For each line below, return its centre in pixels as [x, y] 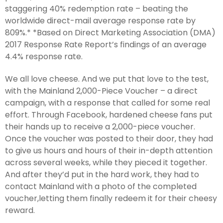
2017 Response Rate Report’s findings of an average [106, 44]
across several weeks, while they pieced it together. [106, 163]
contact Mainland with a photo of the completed [101, 187]
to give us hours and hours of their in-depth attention [109, 151]
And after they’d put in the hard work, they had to [102, 175]
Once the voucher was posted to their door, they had [109, 139]
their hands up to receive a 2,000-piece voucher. [100, 127]
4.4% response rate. [44, 56]
